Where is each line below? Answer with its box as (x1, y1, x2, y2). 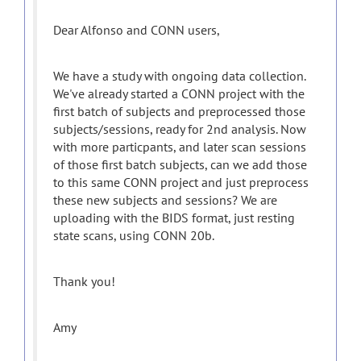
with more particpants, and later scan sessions (53, 139, 306, 155)
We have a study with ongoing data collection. (53, 68, 305, 84)
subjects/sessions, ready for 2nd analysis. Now (53, 121, 306, 137)
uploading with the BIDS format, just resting (53, 210, 295, 226)
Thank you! (53, 273, 115, 289)
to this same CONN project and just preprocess (53, 174, 309, 190)
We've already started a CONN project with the (53, 85, 305, 102)
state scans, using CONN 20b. (53, 227, 217, 243)
